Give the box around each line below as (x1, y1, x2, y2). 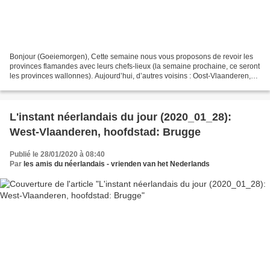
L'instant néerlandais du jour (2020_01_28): (10, 110, 231, 123)
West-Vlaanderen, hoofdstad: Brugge (10, 125, 201, 138)
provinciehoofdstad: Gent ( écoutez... (10, 81, 129, 90)
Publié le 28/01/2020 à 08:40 (10, 149, 105, 159)
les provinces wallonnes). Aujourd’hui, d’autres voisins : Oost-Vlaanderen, (10, 71, 251, 80)
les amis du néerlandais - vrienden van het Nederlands (24, 159, 210, 168)
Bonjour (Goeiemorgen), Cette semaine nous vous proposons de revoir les (10, 52, 253, 61)
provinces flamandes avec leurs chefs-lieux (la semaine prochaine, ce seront (10, 61, 260, 71)
